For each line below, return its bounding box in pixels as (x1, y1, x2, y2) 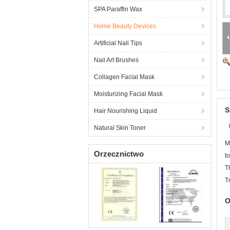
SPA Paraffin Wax (94, 6, 142, 13)
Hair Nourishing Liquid (94, 107, 157, 114)
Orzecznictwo (94, 149, 144, 158)
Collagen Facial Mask (94, 73, 155, 81)
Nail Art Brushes (94, 56, 139, 64)
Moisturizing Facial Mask (94, 90, 163, 98)
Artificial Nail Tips (94, 40, 142, 47)
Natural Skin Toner (94, 124, 146, 131)
